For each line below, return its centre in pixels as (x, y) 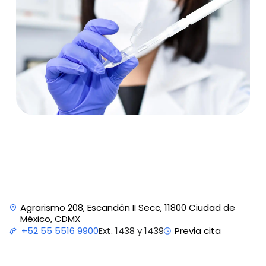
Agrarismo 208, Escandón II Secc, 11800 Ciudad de (128, 207)
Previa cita (198, 231)
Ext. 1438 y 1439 (131, 230)
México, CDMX (50, 218)
